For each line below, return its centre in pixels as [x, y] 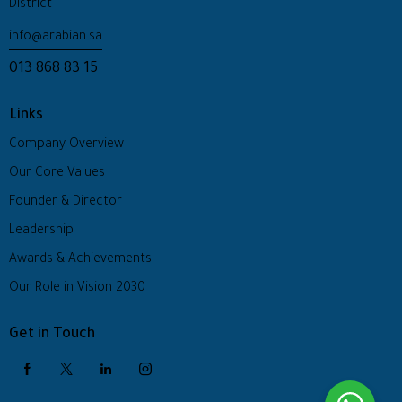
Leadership [41, 231]
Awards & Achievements [80, 260]
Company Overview [66, 145]
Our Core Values [57, 174]
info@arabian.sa [56, 37]
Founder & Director [66, 202]
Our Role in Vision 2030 [77, 288]
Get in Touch [52, 335]
